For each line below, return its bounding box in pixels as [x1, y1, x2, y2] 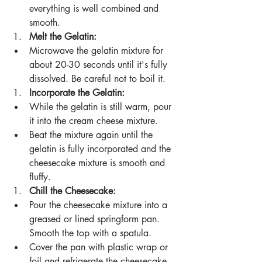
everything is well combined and [29, 2, 161, 15]
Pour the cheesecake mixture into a [29, 199, 170, 212]
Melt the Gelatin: [29, 30, 96, 43]
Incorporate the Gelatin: [29, 87, 125, 99]
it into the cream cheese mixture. [29, 115, 158, 127]
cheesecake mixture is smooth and [29, 157, 168, 170]
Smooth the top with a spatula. [29, 227, 151, 240]
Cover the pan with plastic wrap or [29, 241, 171, 254]
